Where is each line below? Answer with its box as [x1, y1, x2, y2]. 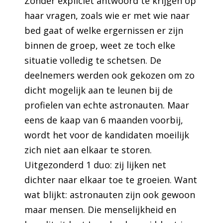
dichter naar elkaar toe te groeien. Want [24, 173, 198, 186]
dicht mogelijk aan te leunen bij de [24, 84, 173, 96]
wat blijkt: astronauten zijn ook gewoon [24, 188, 196, 201]
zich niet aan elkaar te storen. [24, 143, 152, 156]
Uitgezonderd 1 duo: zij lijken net [24, 158, 167, 171]
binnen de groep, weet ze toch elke [24, 39, 176, 51]
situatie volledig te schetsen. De [24, 54, 162, 66]
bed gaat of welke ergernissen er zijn [24, 24, 184, 36]
